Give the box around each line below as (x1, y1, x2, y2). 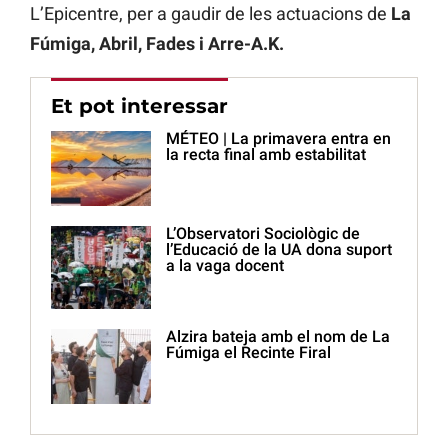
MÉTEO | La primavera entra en (166, 129, 391, 149)
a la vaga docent (166, 256, 284, 276)
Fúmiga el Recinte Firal (166, 343, 331, 363)
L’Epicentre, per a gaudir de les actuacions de (30, 3, 391, 25)
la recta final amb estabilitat (166, 145, 366, 165)
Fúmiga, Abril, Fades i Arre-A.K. (30, 33, 284, 55)
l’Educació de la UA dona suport (166, 240, 392, 260)
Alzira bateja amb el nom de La (166, 327, 390, 347)
